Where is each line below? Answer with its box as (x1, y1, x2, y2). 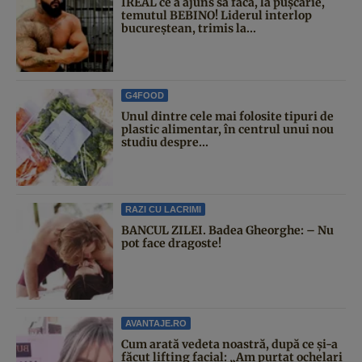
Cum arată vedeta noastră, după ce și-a (121, 336, 338, 351)
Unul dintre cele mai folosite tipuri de (121, 108, 334, 124)
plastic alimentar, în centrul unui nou (121, 121, 334, 137)
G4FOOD (125, 90, 164, 100)
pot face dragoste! (121, 235, 221, 250)
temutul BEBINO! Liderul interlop (121, 7, 312, 23)
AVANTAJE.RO (125, 318, 187, 328)
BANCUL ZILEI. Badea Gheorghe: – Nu (121, 222, 334, 238)
